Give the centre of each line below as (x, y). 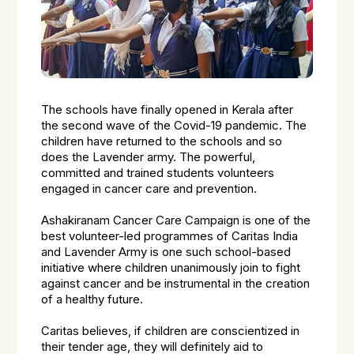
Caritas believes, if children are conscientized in (171, 331)
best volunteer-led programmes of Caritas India (170, 236)
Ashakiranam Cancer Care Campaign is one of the (176, 220)
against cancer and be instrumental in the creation (176, 284)
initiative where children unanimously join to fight (171, 268)
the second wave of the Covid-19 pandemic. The (174, 126)
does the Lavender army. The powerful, (149, 157)
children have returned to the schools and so (162, 141)
